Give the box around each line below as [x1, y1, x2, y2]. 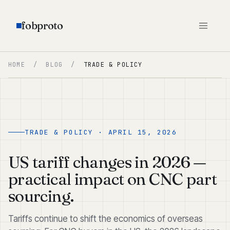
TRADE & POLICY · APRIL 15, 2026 [25, 128, 177, 137]
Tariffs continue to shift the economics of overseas [8, 214, 203, 224]
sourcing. [8, 186, 74, 206]
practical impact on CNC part [8, 169, 217, 189]
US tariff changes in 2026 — [8, 152, 206, 172]
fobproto [22, 19, 63, 32]
